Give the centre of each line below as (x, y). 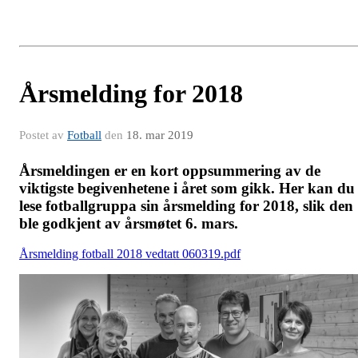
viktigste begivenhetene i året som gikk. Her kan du (187, 188)
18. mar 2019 (160, 135)
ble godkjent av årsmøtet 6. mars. (129, 223)
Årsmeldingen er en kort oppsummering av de (170, 170)
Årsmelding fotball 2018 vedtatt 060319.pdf (130, 254)
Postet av (43, 135)
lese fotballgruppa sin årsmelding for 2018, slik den (186, 205)
